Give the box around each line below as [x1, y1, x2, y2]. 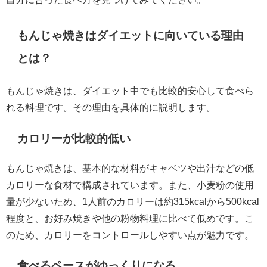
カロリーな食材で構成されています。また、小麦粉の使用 [6, 179, 254, 190]
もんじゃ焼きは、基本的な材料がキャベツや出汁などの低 [6, 163, 254, 173]
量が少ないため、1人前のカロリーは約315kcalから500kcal [6, 196, 259, 206]
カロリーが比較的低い [17, 133, 131, 145]
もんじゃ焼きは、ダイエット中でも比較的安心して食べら [6, 86, 254, 96]
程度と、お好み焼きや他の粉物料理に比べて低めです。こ [6, 213, 254, 223]
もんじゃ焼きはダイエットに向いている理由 [17, 30, 244, 42]
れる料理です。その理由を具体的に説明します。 [6, 103, 216, 113]
